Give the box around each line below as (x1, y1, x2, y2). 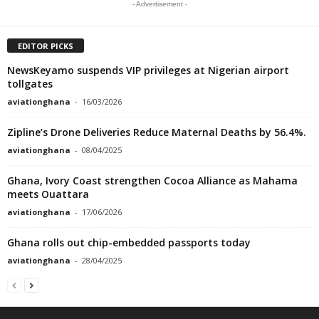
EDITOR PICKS (18, 40, 73, 51)
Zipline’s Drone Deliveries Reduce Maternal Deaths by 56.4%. (7, 125, 306, 139)
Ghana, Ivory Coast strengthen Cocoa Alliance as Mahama (7, 173, 298, 187)
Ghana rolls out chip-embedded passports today (7, 235, 251, 249)
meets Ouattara (7, 187, 89, 201)
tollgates (7, 76, 53, 90)
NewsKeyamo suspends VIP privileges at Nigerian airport (7, 63, 289, 77)
